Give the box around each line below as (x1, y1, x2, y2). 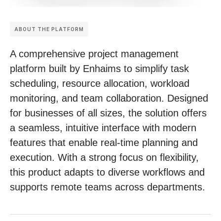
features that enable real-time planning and (10, 137, 198, 148)
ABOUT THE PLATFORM (14, 26, 84, 32)
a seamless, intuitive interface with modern (10, 122, 196, 133)
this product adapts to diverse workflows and (10, 166, 205, 178)
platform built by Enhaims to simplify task (10, 63, 189, 74)
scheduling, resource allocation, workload (10, 77, 189, 89)
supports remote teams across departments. (10, 181, 205, 192)
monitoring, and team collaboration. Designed (10, 92, 208, 104)
